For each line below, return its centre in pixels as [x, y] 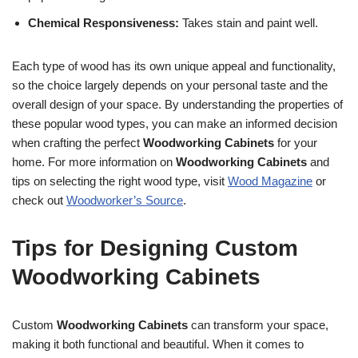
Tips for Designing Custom [155, 248]
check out [39, 200]
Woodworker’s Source [125, 200]
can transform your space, [258, 324]
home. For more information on [94, 161]
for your [296, 142]
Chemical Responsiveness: [103, 22]
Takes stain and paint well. [249, 22]
